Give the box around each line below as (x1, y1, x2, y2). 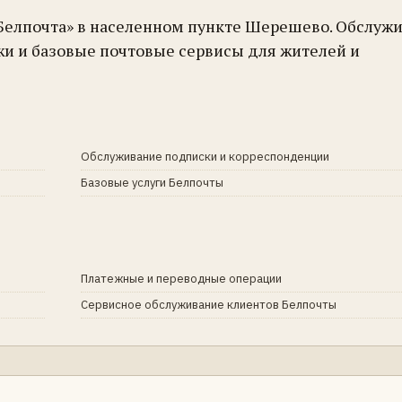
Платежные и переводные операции (81, 271, 282, 286)
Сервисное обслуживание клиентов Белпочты (81, 297, 336, 312)
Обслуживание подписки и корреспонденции (81, 149, 329, 164)
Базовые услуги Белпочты (81, 175, 223, 190)
